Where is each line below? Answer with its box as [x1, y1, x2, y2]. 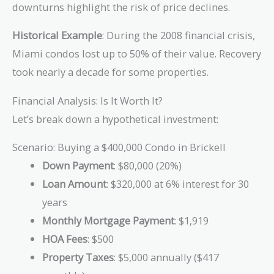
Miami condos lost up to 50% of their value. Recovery [12, 46, 261, 61]
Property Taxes [42, 250, 114, 265]
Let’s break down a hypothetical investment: [12, 111, 218, 126]
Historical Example [12, 28, 102, 43]
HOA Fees [42, 232, 88, 246]
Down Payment [42, 158, 114, 173]
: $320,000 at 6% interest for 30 [106, 177, 250, 191]
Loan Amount [42, 177, 107, 191]
